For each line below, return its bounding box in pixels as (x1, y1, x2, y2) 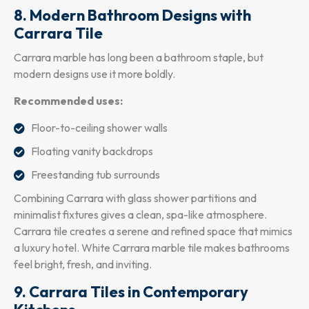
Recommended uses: (14, 93, 123, 108)
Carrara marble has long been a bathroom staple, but (14, 50, 263, 64)
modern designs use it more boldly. (14, 66, 175, 81)
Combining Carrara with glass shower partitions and (14, 190, 257, 205)
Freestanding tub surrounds (31, 167, 160, 181)
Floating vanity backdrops (31, 143, 153, 158)
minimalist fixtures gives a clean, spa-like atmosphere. (14, 207, 267, 221)
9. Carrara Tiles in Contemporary (14, 281, 248, 301)
